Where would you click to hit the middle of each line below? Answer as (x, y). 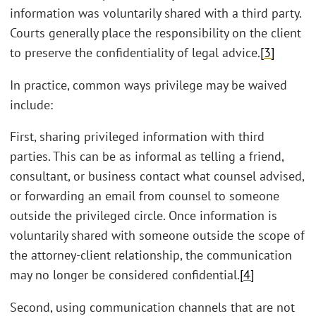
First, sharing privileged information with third (137, 137)
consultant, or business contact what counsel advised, (157, 176)
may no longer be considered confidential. (125, 275)
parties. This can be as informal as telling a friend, (147, 157)
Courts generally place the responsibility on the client (156, 33)
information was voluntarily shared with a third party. (156, 13)
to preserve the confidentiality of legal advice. (135, 53)
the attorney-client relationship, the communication (151, 255)
